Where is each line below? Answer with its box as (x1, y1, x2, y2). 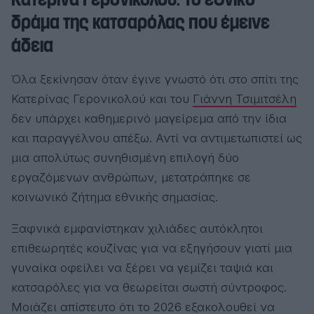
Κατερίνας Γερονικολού (11, 91, 146, 106)
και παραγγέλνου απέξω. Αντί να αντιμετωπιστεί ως (11, 130, 302, 145)
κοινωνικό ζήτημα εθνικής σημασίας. (11, 189, 218, 204)
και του (146, 91, 193, 106)
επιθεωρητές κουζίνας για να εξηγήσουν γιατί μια (11, 240, 292, 255)
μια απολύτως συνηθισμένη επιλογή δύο (11, 150, 239, 165)
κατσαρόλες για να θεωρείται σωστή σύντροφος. (11, 280, 287, 294)
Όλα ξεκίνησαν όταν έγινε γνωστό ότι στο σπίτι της (11, 71, 299, 86)
